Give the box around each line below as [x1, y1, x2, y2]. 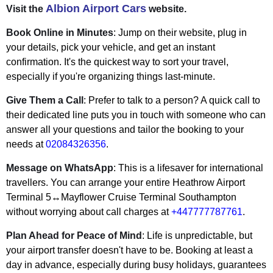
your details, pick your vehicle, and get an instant [6, 42, 215, 53]
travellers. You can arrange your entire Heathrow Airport [6, 177, 245, 188]
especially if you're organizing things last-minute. [6, 71, 215, 82]
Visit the [6, 4, 46, 15]
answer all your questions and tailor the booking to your [6, 124, 244, 135]
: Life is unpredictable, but [142, 230, 252, 241]
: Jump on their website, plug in [113, 27, 247, 38]
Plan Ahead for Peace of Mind [6, 230, 142, 241]
